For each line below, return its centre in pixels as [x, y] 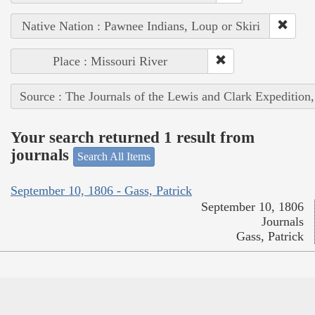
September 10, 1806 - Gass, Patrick [101, 191]
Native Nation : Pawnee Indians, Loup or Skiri [141, 26]
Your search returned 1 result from [133, 138]
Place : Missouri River [110, 61]
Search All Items [114, 156]
